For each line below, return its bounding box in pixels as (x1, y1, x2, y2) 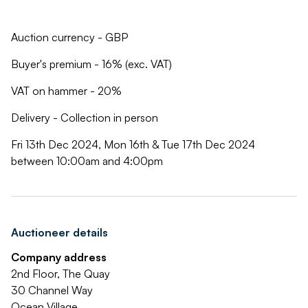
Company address (11, 250, 107, 264)
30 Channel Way (11, 283, 93, 297)
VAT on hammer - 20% (11, 84, 122, 98)
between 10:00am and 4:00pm (11, 154, 163, 168)
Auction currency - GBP (11, 30, 128, 44)
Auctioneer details (11, 225, 108, 239)
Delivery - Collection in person (11, 111, 158, 124)
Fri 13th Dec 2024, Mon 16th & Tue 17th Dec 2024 (11, 137, 255, 151)
